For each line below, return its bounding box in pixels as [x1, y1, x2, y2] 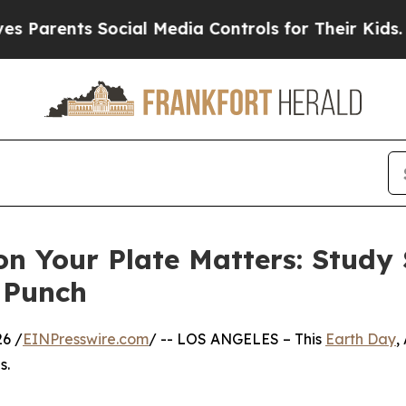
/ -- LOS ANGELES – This [149, 330, 325, 349]
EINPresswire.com [23, 330, 149, 349]
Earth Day [325, 330, 396, 349]
